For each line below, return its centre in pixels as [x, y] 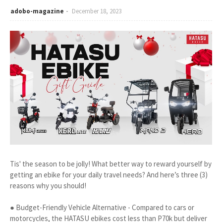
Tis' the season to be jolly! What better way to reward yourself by [111, 164]
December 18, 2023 [97, 11]
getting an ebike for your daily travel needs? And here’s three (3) [109, 174]
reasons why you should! [48, 185]
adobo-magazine [37, 11]
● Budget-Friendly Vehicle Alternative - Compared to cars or [102, 207]
